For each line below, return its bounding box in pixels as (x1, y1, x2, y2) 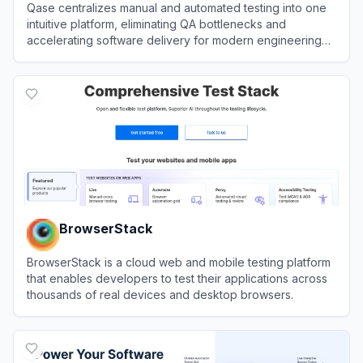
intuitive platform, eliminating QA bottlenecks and (27, 16, 286, 31)
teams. (27, 49, 61, 63)
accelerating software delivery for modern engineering (27, 32, 322, 47)
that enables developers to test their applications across (27, 271, 327, 285)
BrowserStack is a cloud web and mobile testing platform (27, 254, 331, 269)
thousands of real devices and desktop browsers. (27, 287, 293, 301)
